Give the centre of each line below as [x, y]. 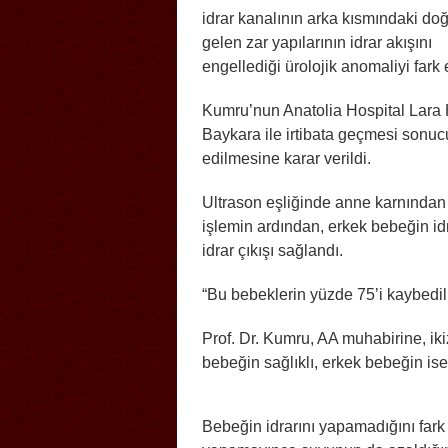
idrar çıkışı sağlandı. [272, 250]
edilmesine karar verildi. [286, 158]
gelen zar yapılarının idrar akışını [317, 42]
